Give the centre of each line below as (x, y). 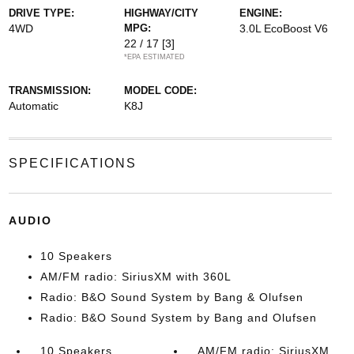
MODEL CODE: (160, 90)
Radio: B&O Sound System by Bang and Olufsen (178, 317)
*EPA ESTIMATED (154, 56)
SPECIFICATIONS (72, 163)
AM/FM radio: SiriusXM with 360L (136, 276)
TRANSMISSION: (49, 90)
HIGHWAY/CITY (161, 13)
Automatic (33, 105)
